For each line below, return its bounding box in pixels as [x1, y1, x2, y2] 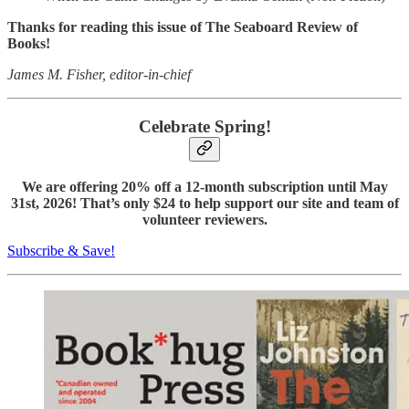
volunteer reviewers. [142, 211, 267, 227]
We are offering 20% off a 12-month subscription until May [21, 178, 388, 194]
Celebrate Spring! [138, 117, 271, 137]
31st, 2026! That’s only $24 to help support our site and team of [10, 194, 399, 211]
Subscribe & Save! [7, 242, 115, 258]
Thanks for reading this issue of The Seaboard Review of [7, 19, 358, 36]
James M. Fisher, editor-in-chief [7, 67, 191, 83]
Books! [7, 36, 50, 52]
